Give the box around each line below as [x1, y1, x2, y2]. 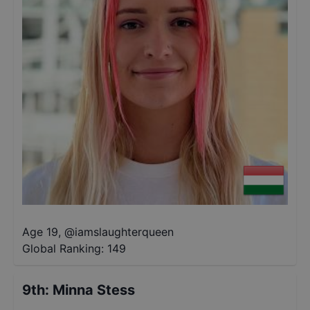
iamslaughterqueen [75, 225, 174, 239]
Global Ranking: [22, 241, 104, 255]
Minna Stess [53, 282, 135, 298]
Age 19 [22, 225, 58, 239]
